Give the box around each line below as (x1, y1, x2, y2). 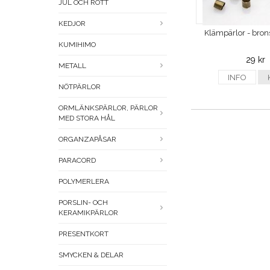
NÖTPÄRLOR (58, 83, 101, 92)
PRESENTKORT (58, 230, 108, 239)
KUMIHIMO (58, 40, 96, 49)
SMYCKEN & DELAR (58, 251, 124, 260)
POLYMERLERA (58, 177, 109, 186)
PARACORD (58, 156, 96, 165)
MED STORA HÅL (58, 114, 115, 123)
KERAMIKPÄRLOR (58, 209, 118, 218)
